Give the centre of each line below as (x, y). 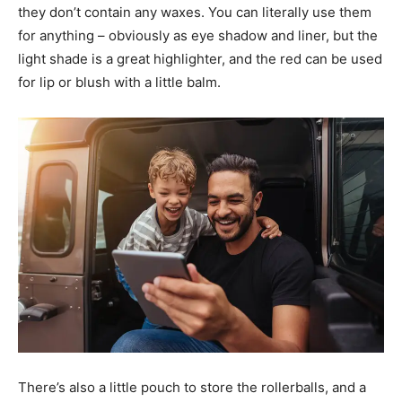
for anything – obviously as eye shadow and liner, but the (198, 36)
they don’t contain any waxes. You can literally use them (195, 13)
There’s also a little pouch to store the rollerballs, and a (192, 387)
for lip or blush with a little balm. (119, 83)
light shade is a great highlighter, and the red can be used (200, 59)
